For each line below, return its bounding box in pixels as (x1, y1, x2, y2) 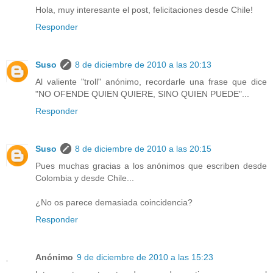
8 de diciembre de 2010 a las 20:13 (75, 59, 211, 69)
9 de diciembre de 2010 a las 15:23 (77, 252, 213, 262)
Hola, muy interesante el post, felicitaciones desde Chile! (35, 5, 253, 15)
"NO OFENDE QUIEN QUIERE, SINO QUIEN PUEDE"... (35, 88, 249, 99)
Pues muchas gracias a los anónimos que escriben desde (35, 160, 267, 171)
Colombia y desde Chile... (35, 172, 134, 183)
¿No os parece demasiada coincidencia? (35, 197, 193, 207)
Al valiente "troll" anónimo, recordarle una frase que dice (35, 76, 267, 87)
